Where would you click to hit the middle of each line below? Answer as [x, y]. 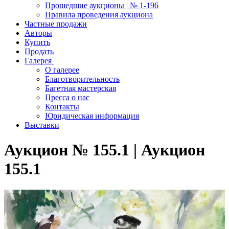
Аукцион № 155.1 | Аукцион [105, 150]
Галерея [39, 61]
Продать [39, 51]
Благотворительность [82, 79]
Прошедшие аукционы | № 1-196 [102, 5]
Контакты [62, 107]
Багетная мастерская [81, 88]
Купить [37, 42]
